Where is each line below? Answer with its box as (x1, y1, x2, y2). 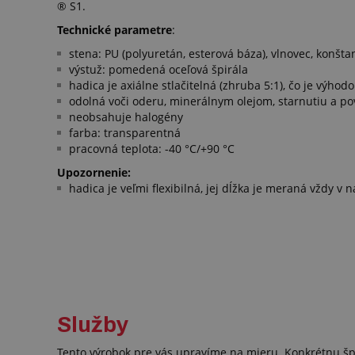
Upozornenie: (57, 165, 131, 181)
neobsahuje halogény (69, 109, 183, 125)
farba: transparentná (69, 125, 181, 141)
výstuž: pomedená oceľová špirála (69, 62, 248, 78)
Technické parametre (57, 22, 172, 38)
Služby (57, 312, 128, 338)
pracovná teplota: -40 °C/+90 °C (69, 141, 235, 157)
